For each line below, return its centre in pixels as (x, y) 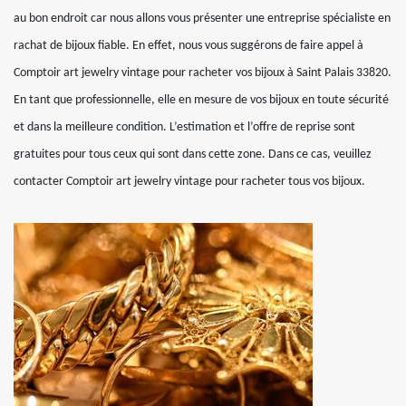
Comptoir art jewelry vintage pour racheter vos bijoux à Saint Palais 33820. (203, 73)
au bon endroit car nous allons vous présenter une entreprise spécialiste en (202, 19)
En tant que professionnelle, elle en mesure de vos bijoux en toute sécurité (201, 100)
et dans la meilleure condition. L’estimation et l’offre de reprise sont (184, 127)
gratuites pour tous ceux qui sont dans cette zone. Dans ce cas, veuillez (193, 155)
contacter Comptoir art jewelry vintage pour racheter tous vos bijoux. (189, 182)
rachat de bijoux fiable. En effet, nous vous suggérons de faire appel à (188, 46)
